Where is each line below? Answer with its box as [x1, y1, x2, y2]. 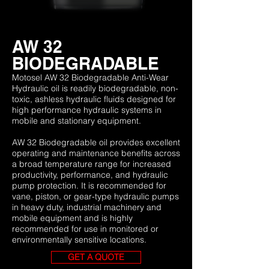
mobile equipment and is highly [12, 213, 133, 223]
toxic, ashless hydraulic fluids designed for [12, 94, 176, 104]
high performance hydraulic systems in [12, 104, 162, 115]
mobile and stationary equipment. [12, 115, 141, 126]
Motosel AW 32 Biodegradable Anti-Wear [12, 72, 169, 83]
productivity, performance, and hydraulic [12, 169, 168, 180]
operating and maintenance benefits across [12, 148, 180, 159]
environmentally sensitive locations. [12, 234, 147, 245]
